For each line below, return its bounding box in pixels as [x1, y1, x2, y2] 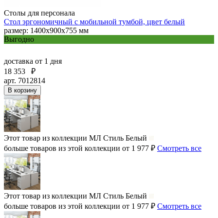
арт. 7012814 [4, 76, 45, 85]
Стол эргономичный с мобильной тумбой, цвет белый [4, 17, 185, 26]
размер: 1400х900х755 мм [4, 26, 89, 35]
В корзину [8, 86, 37, 94]
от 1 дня [35, 56, 62, 65]
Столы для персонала [4, 8, 75, 17]
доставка [4, 56, 35, 65]
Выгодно [4, 35, 34, 43]
